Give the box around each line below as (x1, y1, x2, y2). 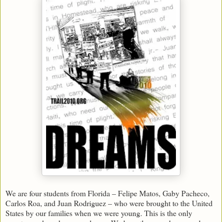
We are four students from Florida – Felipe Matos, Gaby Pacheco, (5, 187, 210, 198)
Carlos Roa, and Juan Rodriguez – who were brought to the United (5, 197, 213, 208)
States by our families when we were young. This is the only (5, 207, 192, 218)
